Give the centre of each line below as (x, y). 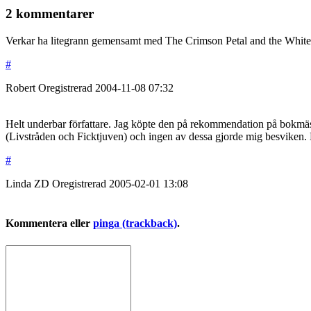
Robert (20, 88)
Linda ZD (27, 184)
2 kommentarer (50, 14)
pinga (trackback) (135, 224)
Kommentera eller (49, 224)
